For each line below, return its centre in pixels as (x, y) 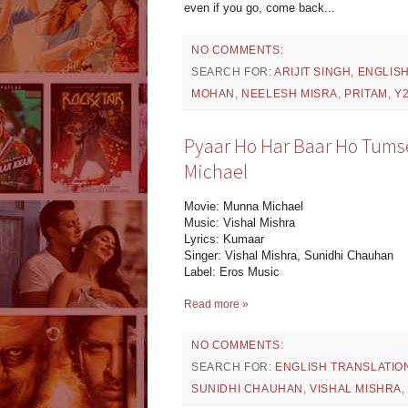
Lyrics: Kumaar (224, 240)
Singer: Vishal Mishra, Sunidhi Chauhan (289, 256)
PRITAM (366, 94)
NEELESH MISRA (290, 94)
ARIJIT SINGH (313, 72)
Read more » (216, 305)
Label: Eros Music (232, 272)
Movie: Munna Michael (244, 207)
